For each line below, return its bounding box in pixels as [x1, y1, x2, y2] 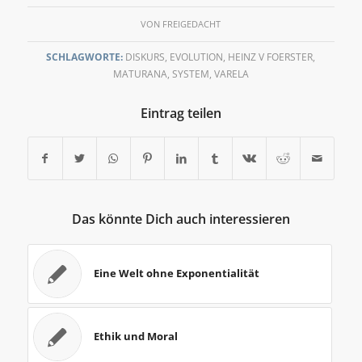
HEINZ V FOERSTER [228, 49, 314, 63]
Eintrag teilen [140, 103, 221, 122]
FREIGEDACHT [162, 18, 221, 30]
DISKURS [125, 49, 166, 63]
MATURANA [112, 66, 167, 80]
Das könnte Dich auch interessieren [71, 209, 290, 228]
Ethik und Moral [93, 328, 178, 343]
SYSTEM [171, 66, 209, 80]
